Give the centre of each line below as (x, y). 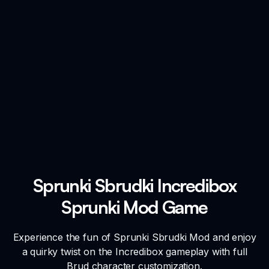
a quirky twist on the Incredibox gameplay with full (134, 251)
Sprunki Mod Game (134, 207)
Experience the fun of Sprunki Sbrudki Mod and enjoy (134, 237)
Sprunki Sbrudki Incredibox (134, 185)
